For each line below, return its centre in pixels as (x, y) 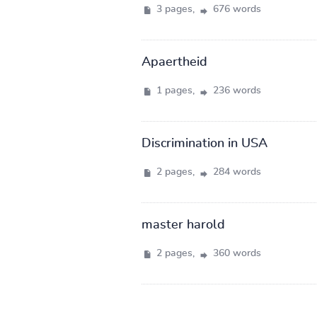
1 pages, (175, 90)
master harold (183, 225)
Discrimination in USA (204, 143)
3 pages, (175, 9)
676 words (235, 9)
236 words (235, 90)
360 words (235, 253)
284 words (235, 172)
